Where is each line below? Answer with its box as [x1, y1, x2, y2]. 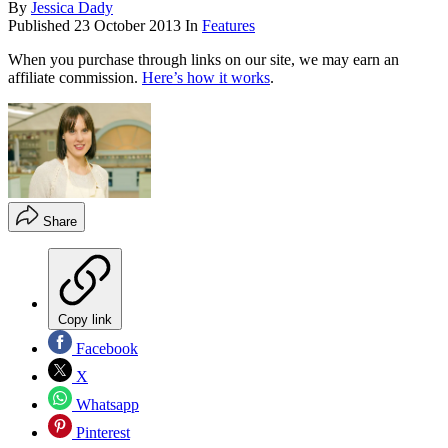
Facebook [72, 339, 138, 357]
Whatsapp [72, 395, 139, 413]
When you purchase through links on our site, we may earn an [8, 51, 399, 69]
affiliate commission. [8, 69, 142, 87]
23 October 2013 [74, 17, 181, 35]
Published [8, 17, 74, 35]
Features [202, 17, 255, 35]
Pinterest [72, 423, 130, 441]
